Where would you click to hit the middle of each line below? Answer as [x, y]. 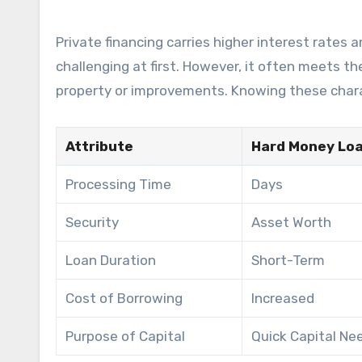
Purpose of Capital [126, 336]
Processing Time [119, 184]
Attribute [100, 146]
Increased [283, 298]
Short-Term [288, 260]
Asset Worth [292, 222]
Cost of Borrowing [124, 298]
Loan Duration [111, 260]
